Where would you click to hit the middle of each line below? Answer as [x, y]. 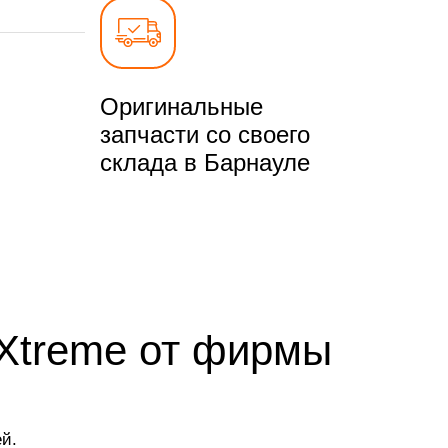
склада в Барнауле [204, 162]
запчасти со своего [204, 134]
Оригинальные [181, 106]
